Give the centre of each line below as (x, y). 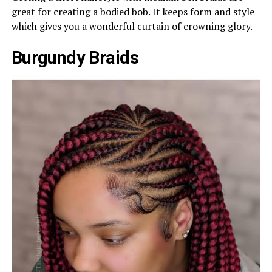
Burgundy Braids (75, 57)
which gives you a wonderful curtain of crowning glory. (132, 26)
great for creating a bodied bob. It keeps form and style (133, 11)
